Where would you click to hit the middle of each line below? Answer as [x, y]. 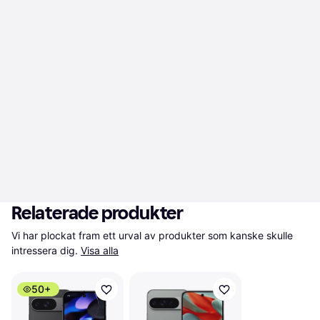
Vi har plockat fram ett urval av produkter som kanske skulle [152, 235]
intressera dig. [45, 250]
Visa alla [100, 250]
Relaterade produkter [97, 213]
